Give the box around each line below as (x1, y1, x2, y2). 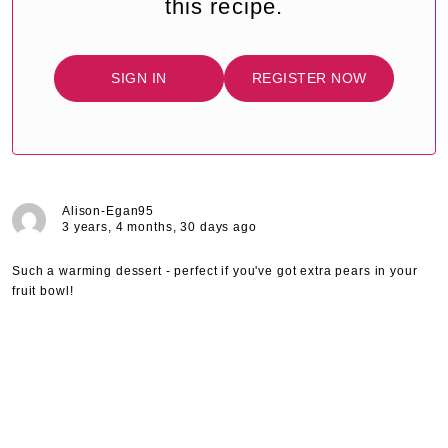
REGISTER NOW (251, 70, 367, 87)
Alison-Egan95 (62, 204, 155, 219)
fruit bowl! (12, 284, 74, 299)
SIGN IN (111, 70, 167, 87)
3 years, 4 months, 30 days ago (62, 220, 257, 235)
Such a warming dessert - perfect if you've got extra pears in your (12, 264, 418, 279)
